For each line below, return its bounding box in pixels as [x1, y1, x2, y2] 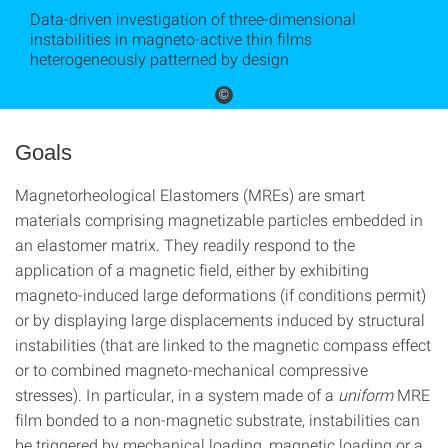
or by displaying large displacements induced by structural [15, 309, 425, 330]
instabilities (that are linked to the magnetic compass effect [15, 334, 431, 355]
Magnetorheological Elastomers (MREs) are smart [15, 184, 365, 205]
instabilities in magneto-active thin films [30, 28, 312, 49]
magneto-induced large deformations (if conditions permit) [15, 284, 426, 305]
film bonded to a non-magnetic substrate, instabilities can [15, 409, 420, 430]
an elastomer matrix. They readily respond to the [15, 234, 355, 255]
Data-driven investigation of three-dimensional [30, 8, 356, 29]
